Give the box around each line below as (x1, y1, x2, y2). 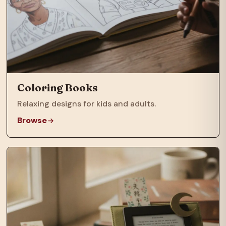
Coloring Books (17, 81, 98, 94)
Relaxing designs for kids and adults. (17, 98, 156, 109)
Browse (17, 115, 47, 126)
